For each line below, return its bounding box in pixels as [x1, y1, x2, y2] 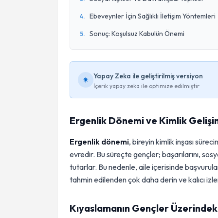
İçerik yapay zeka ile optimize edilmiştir [93, 82, 200, 90]
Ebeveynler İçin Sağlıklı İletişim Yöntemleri [90, 12, 216, 20]
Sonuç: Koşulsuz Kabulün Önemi [90, 29, 184, 38]
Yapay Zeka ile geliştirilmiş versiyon [93, 72, 203, 80]
